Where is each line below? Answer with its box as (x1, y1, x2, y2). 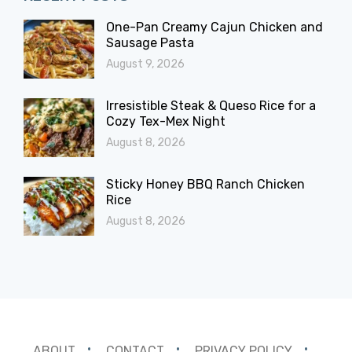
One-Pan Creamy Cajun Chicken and (106, 20, 323, 35)
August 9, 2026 (106, 57, 185, 71)
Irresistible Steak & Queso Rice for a (106, 98, 316, 114)
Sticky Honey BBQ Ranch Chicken (106, 177, 305, 192)
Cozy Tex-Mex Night (106, 114, 225, 130)
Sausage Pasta (106, 35, 194, 51)
